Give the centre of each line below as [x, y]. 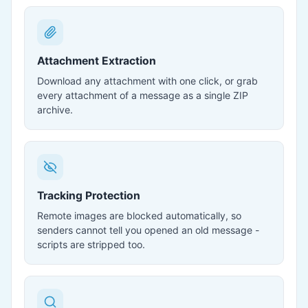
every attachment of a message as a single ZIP [143, 95]
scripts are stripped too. [91, 244]
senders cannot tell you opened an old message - [148, 230]
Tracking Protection [89, 196]
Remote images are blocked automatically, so [139, 216]
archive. [55, 110]
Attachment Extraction [97, 61]
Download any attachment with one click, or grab [147, 81]
